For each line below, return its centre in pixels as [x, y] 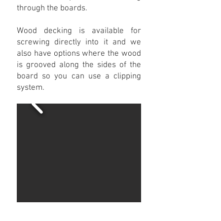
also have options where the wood [79, 54]
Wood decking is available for [79, 31]
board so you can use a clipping [79, 76]
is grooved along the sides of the [79, 65]
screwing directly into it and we [79, 42]
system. [31, 88]
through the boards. [52, 8]
